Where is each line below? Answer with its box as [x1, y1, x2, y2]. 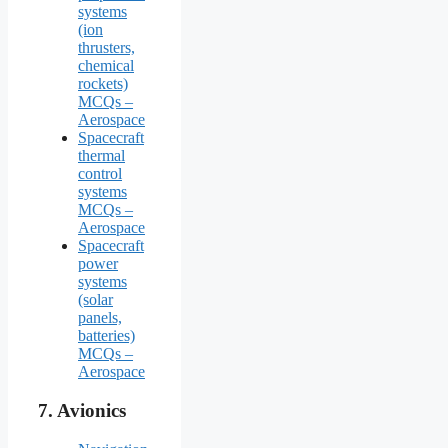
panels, [78, 309, 122, 327]
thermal [78, 147, 125, 165]
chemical [78, 57, 134, 75]
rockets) [78, 75, 128, 93]
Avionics [57, 399, 131, 421]
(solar [78, 291, 113, 309]
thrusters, [78, 39, 135, 57]
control [78, 165, 122, 183]
